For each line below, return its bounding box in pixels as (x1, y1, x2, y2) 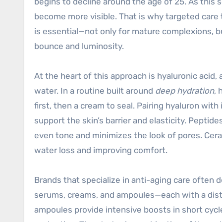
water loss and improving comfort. (34, 145, 167, 155)
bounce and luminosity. (34, 41, 124, 51)
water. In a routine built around (34, 86, 155, 96)
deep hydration (155, 86, 214, 96)
